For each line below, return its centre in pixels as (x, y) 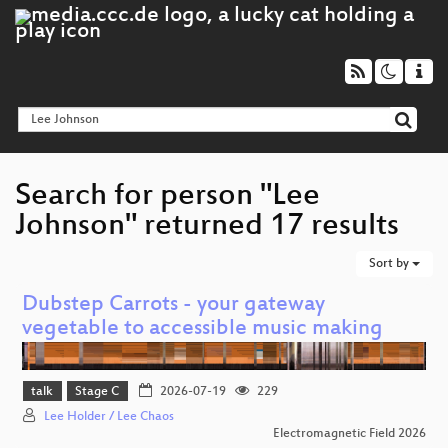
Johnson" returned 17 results (207, 227)
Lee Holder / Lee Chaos (109, 416)
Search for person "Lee (167, 197)
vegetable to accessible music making (202, 329)
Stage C (97, 392)
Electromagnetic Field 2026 (349, 433)
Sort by (390, 263)
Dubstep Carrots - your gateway (173, 305)
